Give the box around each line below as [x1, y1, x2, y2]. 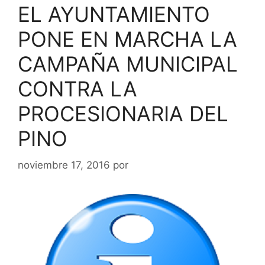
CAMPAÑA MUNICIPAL [18, 51, 238, 76]
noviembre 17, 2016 [18, 159, 110, 171]
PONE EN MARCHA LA [18, 27, 237, 51]
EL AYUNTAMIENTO [18, 2, 210, 27]
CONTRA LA [18, 76, 137, 101]
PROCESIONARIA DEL [18, 101, 228, 126]
